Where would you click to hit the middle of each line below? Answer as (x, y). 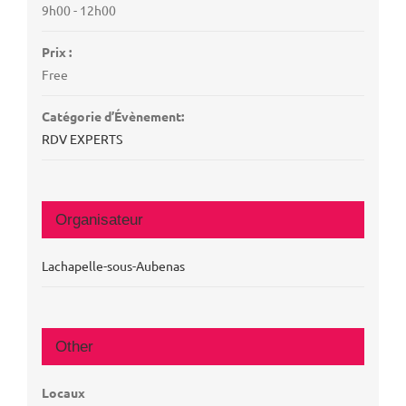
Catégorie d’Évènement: (112, 116)
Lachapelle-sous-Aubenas (113, 265)
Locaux (63, 392)
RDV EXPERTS (82, 138)
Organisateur (99, 219)
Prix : (56, 51)
